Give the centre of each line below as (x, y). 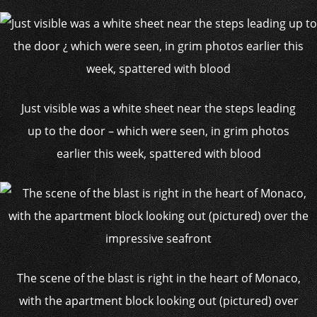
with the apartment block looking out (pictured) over (158, 301)
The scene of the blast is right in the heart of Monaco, (158, 278)
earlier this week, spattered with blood (158, 154)
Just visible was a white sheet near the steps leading (158, 108)
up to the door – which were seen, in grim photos (158, 131)
